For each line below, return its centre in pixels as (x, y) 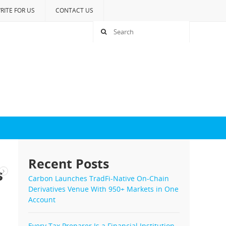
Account (42, 200)
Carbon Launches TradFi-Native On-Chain (99, 178)
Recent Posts (69, 163)
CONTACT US (74, 10)
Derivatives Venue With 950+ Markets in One (103, 189)
